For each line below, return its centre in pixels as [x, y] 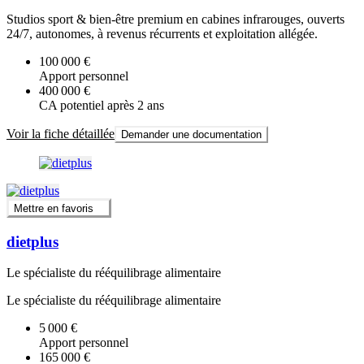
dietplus [32, 241]
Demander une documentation [191, 134]
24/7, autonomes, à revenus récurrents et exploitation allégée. [162, 33]
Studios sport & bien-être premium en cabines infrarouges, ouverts [175, 19]
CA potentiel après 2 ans [102, 105]
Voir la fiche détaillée [61, 133]
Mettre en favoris [54, 208]
